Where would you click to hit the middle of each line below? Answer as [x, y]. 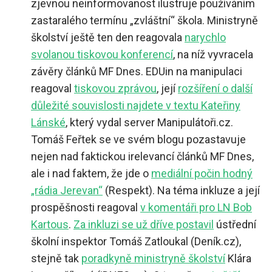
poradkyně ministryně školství [153, 258]
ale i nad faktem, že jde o [91, 173]
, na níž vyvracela [213, 54]
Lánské [48, 122]
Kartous [50, 224]
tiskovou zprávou [115, 88]
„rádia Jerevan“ [67, 190]
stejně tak [56, 258]
